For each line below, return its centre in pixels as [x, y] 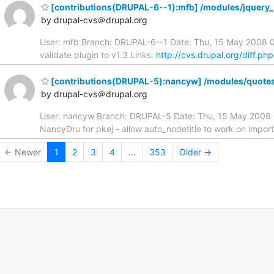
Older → [195, 152]
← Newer [22, 152]
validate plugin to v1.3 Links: [98, 55]
